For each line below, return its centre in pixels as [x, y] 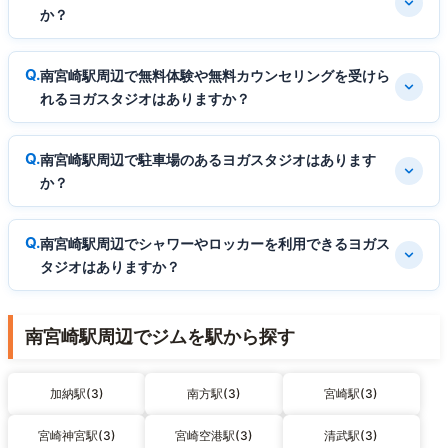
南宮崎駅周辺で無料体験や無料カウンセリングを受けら [215, 76]
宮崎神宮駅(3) [76, 436]
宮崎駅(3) [351, 394]
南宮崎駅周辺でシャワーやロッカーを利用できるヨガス [215, 244]
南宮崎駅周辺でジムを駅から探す [160, 337]
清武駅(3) [351, 436]
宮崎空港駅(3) [213, 436]
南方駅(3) [213, 394]
